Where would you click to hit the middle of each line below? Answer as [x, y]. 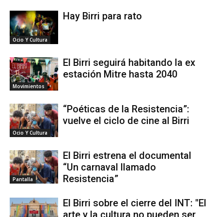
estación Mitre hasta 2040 [120, 74]
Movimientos [29, 86]
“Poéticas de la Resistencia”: [126, 109]
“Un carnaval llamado [109, 167]
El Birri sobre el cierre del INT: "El [135, 203]
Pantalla [23, 179]
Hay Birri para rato [102, 16]
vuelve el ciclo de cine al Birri [126, 120]
